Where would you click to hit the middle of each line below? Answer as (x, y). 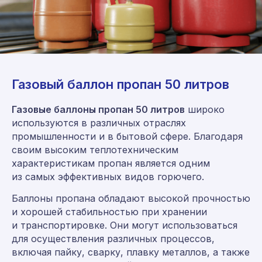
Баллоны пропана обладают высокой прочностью (131, 198)
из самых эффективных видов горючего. (108, 176)
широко (205, 109)
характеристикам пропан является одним (111, 163)
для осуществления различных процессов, (113, 238)
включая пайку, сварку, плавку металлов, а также (131, 252)
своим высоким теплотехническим (95, 149)
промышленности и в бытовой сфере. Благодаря (127, 136)
